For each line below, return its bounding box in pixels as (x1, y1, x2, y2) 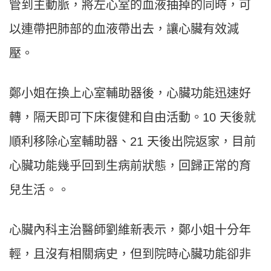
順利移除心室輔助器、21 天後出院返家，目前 (9, 135, 256, 149)
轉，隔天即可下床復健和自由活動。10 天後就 (9, 111, 256, 125)
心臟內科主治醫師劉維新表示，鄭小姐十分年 (9, 223, 251, 237)
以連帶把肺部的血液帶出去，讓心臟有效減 (9, 22, 239, 36)
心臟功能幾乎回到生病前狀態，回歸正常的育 (9, 159, 251, 173)
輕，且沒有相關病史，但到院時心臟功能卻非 (9, 247, 251, 261)
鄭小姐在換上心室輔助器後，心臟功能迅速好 (9, 87, 251, 100)
